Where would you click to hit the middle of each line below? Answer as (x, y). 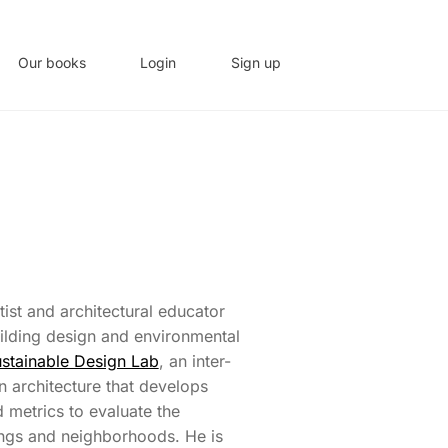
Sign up (255, 62)
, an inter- (194, 361)
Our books (51, 62)
